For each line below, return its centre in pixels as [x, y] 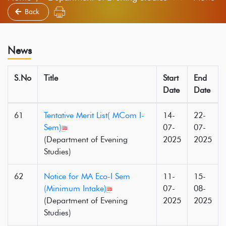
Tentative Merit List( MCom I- [94, 115]
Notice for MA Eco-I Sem [87, 176]
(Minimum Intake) [75, 188]
